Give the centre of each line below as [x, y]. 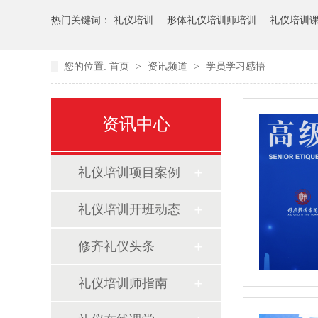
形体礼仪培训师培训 [212, 20]
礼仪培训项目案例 [129, 172]
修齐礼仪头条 [116, 246]
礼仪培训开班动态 [129, 209]
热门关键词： [82, 20]
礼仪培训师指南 [123, 283]
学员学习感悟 [236, 66]
